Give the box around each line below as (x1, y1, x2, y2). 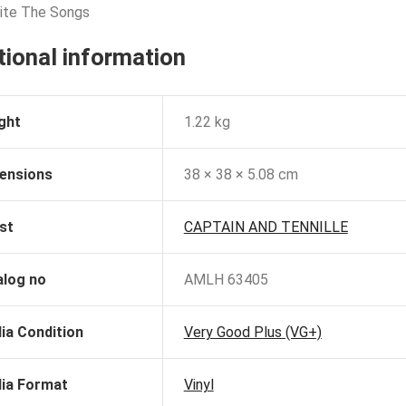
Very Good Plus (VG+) (183, 324, 322, 342)
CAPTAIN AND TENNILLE (183, 218, 348, 237)
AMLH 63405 (183, 271, 268, 289)
